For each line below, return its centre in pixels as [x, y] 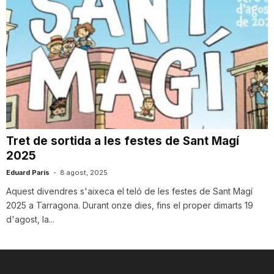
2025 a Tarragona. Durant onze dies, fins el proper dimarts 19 [130, 206]
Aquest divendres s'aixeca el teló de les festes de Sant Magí [129, 191]
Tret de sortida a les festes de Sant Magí [123, 141]
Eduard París [28, 173]
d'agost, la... [30, 220]
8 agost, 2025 [84, 173]
